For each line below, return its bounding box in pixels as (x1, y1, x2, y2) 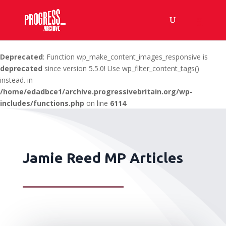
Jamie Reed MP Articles (22, 150, 183, 165)
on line (84, 98, 110, 108)
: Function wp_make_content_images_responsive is (43, 52, 208, 62)
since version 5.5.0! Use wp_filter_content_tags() (42, 64, 199, 73)
